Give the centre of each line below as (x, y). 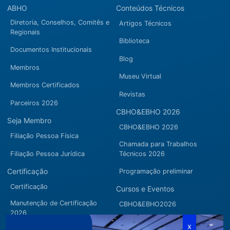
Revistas (132, 94)
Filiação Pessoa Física (44, 136)
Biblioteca (134, 41)
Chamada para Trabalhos (158, 144)
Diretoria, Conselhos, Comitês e (60, 22)
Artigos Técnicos (145, 23)
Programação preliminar (156, 171)
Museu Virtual (140, 76)
